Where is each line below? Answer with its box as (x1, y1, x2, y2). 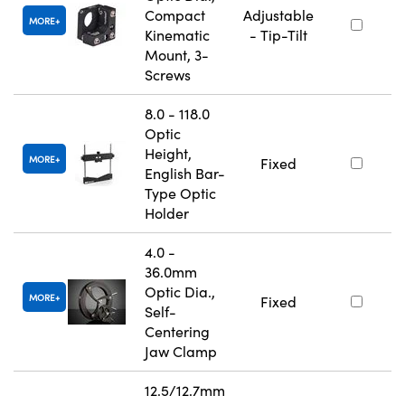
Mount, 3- (145, 45, 209, 65)
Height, (145, 144, 192, 164)
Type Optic (145, 184, 216, 203)
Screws (145, 65, 191, 85)
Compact (145, 5, 205, 25)
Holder (145, 203, 189, 223)
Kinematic (145, 25, 210, 45)
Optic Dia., (145, 282, 215, 302)
